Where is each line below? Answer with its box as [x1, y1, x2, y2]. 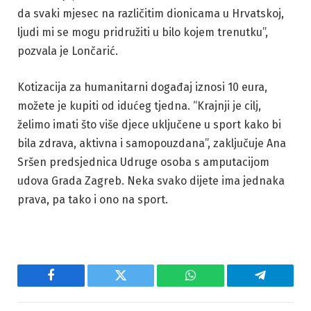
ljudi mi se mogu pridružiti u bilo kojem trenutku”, [17, 26, 268, 40]
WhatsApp [189, 279, 243, 292]
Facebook [49, 279, 99, 292]
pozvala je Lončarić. [17, 44, 118, 58]
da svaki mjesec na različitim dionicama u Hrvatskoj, [17, 7, 284, 21]
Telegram [259, 279, 307, 292]
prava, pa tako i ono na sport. [17, 192, 168, 206]
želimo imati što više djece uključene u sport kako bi [17, 117, 281, 131]
